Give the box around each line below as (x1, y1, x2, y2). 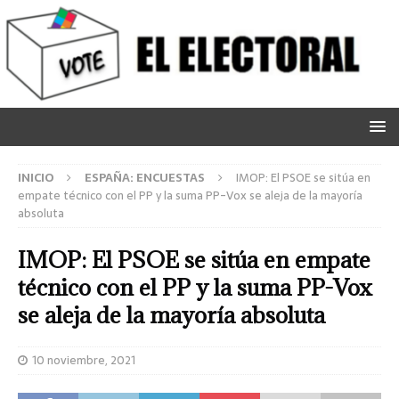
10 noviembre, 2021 (32, 351, 135, 370)
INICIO (18, 168, 53, 187)
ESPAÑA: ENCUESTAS (85, 168, 205, 187)
